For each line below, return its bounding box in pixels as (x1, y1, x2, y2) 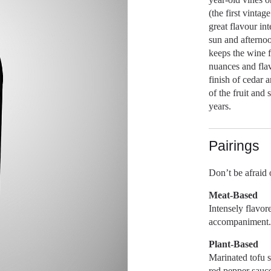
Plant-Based (209, 239, 259, 249)
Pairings (209, 138, 260, 154)
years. (209, 101, 232, 111)
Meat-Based (209, 190, 258, 200)
